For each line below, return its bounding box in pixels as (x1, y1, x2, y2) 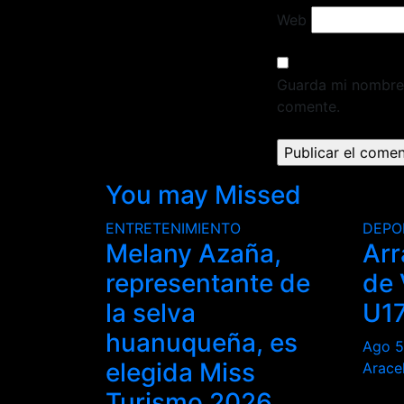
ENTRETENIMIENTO (106, 218, 241, 237)
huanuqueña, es (106, 326, 298, 358)
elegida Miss (106, 356, 255, 388)
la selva (106, 297, 196, 328)
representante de (106, 267, 310, 298)
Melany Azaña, (106, 237, 281, 269)
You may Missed (106, 179, 301, 210)
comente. (277, 96, 340, 115)
